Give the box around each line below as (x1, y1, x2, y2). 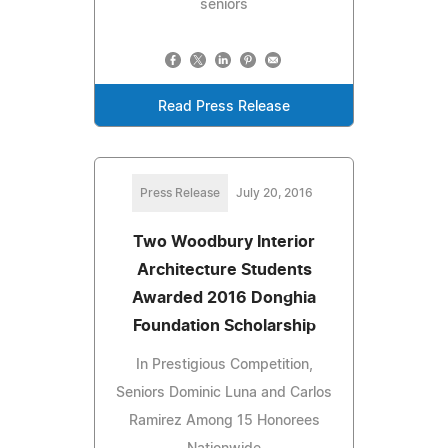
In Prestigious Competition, (135, 357, 313, 372)
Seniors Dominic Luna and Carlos (116, 385, 332, 400)
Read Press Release (158, 99, 290, 114)
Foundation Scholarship (132, 317, 316, 334)
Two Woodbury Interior (133, 233, 315, 250)
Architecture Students (136, 261, 312, 278)
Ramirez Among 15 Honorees (128, 413, 320, 428)
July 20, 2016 (235, 186, 313, 199)
